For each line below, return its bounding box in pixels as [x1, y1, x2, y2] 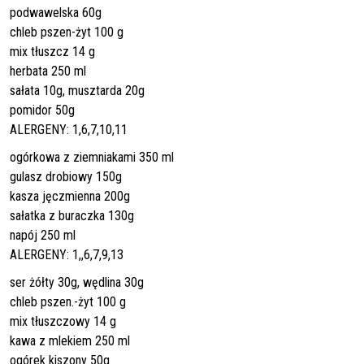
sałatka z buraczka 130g [10, 207, 134, 223]
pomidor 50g [10, 102, 75, 118]
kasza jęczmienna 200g [10, 188, 130, 204]
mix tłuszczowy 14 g [10, 313, 116, 329]
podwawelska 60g [10, 4, 102, 20]
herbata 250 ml [10, 63, 86, 79]
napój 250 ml [10, 227, 76, 243]
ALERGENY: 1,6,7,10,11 [10, 121, 128, 137]
